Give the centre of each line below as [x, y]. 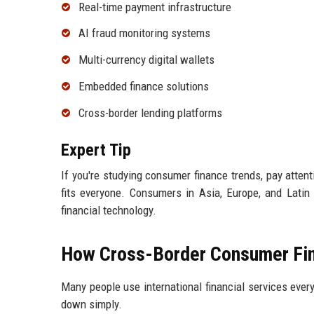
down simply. [91, 304]
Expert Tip [96, 150]
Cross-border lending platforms [150, 112]
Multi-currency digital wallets [146, 60]
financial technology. [109, 210]
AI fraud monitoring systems [144, 33]
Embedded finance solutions [144, 86]
